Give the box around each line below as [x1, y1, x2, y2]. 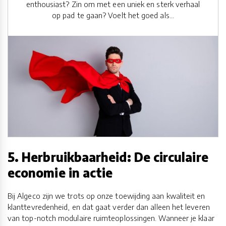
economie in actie [8, 164, 113, 180]
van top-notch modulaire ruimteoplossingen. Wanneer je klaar [8, 213, 214, 223]
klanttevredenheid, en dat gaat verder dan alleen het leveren [8, 202, 210, 212]
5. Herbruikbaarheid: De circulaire [8, 149, 208, 164]
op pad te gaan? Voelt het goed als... [52, 10, 174, 20]
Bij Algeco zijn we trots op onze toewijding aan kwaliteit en [8, 191, 205, 201]
